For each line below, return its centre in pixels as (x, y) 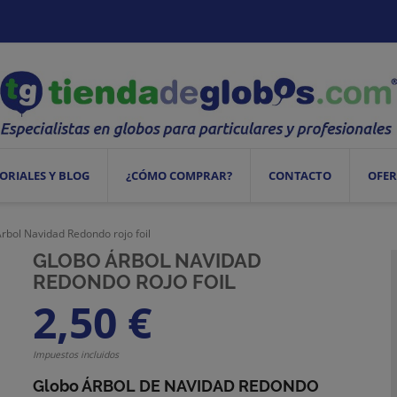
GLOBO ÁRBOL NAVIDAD (148, 260)
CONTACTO (300, 175)
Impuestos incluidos (76, 354)
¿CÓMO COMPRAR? (179, 175)
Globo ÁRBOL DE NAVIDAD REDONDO (176, 385)
